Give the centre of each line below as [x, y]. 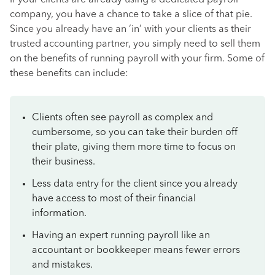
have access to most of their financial [114, 199]
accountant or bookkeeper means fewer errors [136, 250]
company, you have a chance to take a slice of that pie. [131, 15]
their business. [64, 162]
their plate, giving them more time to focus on [134, 147]
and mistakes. [62, 265]
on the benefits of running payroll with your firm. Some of [137, 59]
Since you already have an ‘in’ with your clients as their [130, 29]
